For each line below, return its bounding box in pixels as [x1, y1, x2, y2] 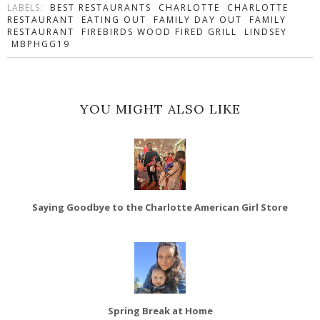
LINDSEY [244, 26, 287, 39]
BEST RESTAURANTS [50, 1, 151, 14]
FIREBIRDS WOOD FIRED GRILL [81, 26, 237, 39]
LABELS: [7, 1, 46, 14]
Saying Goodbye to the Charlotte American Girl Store [32, 201, 288, 214]
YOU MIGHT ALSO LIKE [79, 101, 241, 118]
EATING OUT [81, 14, 146, 26]
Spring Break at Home [107, 304, 213, 318]
